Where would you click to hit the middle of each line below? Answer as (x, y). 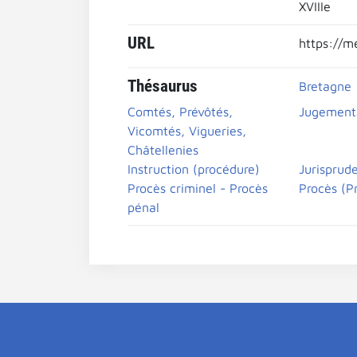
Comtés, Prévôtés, (180, 112)
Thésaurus (163, 86)
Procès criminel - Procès (198, 188)
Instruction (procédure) (194, 169)
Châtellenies (163, 150)
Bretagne (325, 86)
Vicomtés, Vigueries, (187, 131)
